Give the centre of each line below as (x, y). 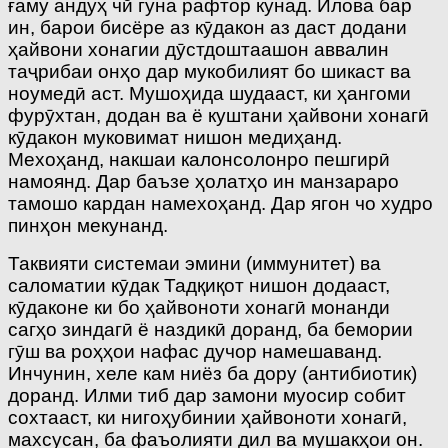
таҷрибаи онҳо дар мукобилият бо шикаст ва (209, 71)
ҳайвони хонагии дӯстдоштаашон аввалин (198, 49)
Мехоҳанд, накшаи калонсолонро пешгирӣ (199, 159)
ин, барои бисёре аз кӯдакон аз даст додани (207, 27)
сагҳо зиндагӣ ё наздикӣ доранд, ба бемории (210, 329)
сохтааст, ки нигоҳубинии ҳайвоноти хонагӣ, (207, 417)
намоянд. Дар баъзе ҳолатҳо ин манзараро (203, 181)
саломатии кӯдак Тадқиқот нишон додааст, (199, 285)
